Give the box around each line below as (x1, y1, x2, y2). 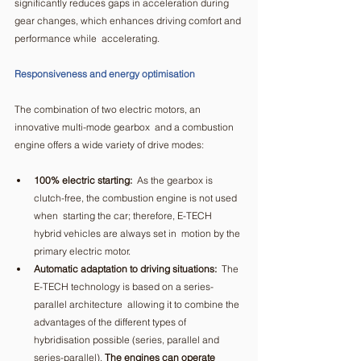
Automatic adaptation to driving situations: (34, 262, 217, 275)
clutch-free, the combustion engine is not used (34, 191, 239, 204)
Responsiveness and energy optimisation (15, 67, 195, 80)
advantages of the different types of (34, 315, 191, 328)
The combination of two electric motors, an (15, 102, 203, 115)
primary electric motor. (34, 244, 135, 257)
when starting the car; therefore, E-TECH (34, 209, 214, 222)
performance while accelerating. (15, 31, 164, 44)
